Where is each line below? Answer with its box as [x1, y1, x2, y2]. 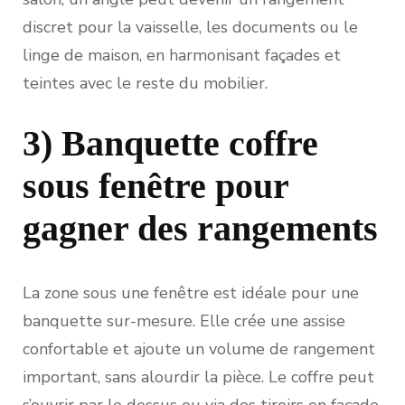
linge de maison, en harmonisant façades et [23, 43, 341, 66]
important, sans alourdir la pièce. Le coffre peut [23, 365, 374, 388]
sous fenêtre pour [23, 165, 288, 206]
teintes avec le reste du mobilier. [23, 71, 268, 94]
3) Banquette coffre [23, 122, 318, 164]
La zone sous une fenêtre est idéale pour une [23, 281, 359, 304]
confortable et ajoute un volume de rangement [23, 337, 375, 360]
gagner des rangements [23, 207, 378, 249]
